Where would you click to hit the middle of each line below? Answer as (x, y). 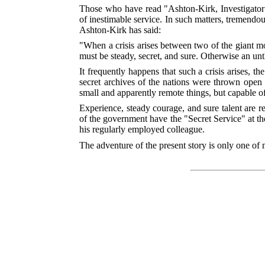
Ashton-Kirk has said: (120, 30)
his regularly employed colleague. (142, 130)
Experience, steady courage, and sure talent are (168, 108)
